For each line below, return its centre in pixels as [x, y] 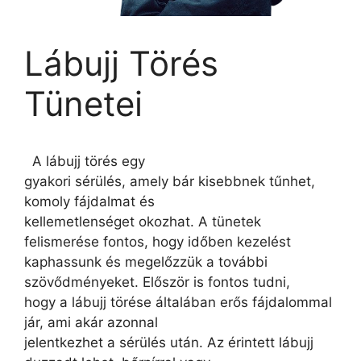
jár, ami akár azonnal [91, 322]
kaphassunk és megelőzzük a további [146, 261]
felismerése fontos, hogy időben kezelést [158, 241]
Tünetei [83, 103]
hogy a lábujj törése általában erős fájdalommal [178, 302]
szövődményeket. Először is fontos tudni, [157, 282]
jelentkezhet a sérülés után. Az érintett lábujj [169, 342]
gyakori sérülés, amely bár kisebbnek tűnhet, [170, 181]
